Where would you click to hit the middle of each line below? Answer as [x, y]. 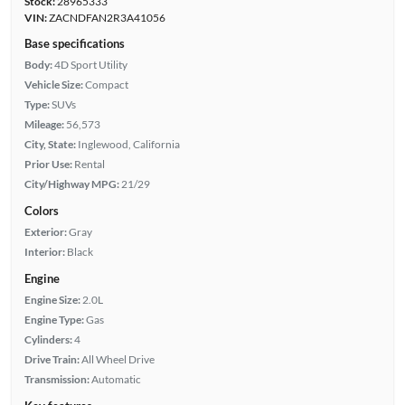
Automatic [116, 380]
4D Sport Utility [90, 65]
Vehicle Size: [53, 85]
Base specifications [74, 44]
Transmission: [57, 380]
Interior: [44, 252]
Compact [106, 85]
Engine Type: [54, 320]
